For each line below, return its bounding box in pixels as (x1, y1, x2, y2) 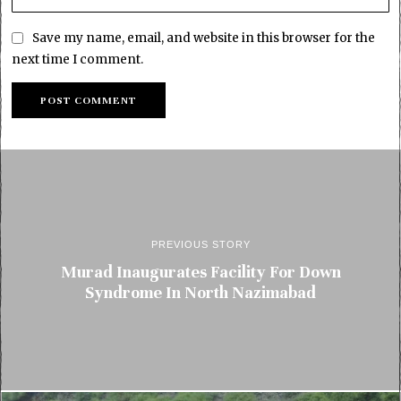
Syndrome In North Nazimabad (85, 282, 316, 303)
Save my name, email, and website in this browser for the (32, 30, 376, 46)
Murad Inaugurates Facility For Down (60, 261, 341, 282)
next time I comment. (12, 51, 144, 67)
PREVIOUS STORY (150, 238, 251, 250)
